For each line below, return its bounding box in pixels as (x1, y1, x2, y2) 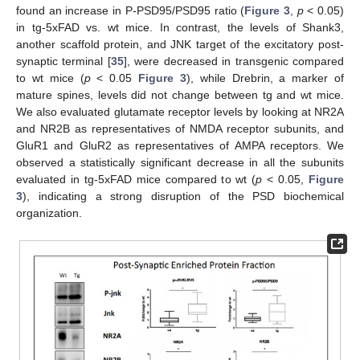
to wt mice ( (16, 72, 84, 85)
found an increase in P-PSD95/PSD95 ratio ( (16, 4, 245, 18)
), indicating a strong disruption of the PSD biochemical (22, 190, 344, 203)
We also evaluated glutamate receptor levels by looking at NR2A (16, 105, 344, 119)
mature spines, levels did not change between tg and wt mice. (16, 88, 344, 102)
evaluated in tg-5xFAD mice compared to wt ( (16, 173, 256, 186)
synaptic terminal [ (16, 55, 111, 68)
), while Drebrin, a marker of (186, 72, 345, 85)
